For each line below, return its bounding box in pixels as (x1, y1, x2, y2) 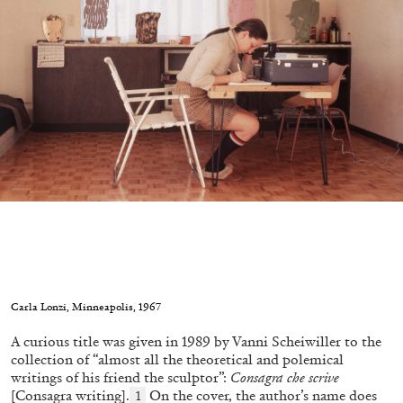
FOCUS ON (330, 103, 392, 115)
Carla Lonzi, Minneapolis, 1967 (11, 300, 161, 313)
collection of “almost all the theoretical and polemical (11, 351, 344, 369)
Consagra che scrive (230, 369, 339, 387)
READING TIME (149, 103, 244, 115)
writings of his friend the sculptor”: (11, 369, 230, 387)
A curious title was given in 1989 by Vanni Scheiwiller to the (11, 333, 381, 351)
